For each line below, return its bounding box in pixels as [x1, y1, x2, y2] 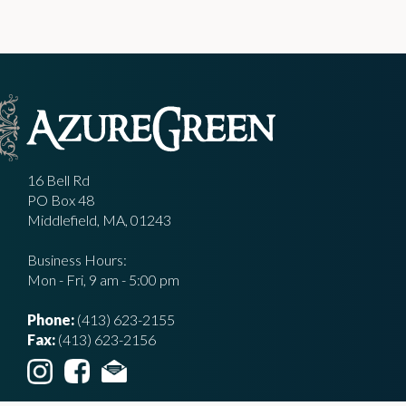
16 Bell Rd [27, 170, 90, 188]
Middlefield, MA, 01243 [27, 210, 171, 228]
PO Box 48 [27, 190, 94, 208]
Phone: [27, 310, 74, 328]
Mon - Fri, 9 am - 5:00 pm [27, 270, 179, 288]
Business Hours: [27, 250, 127, 268]
